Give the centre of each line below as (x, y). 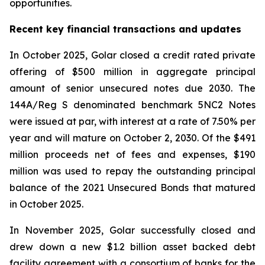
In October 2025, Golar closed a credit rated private (132, 55)
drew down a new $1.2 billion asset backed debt (132, 247)
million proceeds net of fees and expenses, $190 (132, 154)
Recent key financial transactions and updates (125, 29)
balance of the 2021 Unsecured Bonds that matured (132, 188)
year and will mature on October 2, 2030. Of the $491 (132, 138)
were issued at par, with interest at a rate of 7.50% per (132, 121)
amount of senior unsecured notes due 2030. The (132, 88)
